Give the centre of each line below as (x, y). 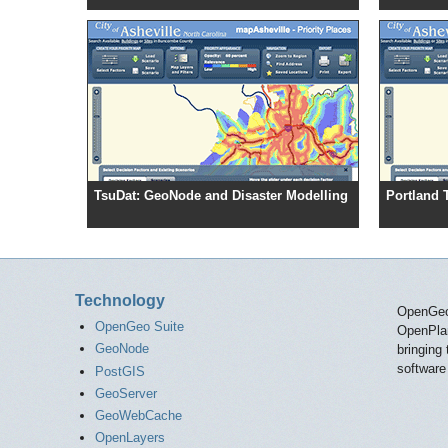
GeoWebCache (138, 416)
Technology (120, 301)
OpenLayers (129, 438)
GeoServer (125, 393)
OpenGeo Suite (139, 327)
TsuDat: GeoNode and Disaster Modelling (221, 196)
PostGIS (119, 371)
